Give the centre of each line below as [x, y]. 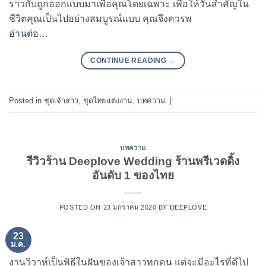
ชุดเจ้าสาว [61, 100]
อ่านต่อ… [28, 33]
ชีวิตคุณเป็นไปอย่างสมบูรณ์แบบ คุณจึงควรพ [100, 18]
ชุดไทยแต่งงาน [108, 100]
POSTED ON [81, 208]
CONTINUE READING [129, 60]
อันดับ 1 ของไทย [133, 176]
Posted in [26, 100]
